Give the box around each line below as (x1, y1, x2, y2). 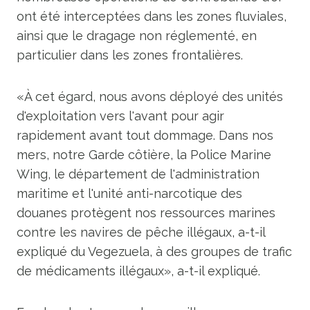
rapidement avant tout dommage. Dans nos (17, 128, 273, 143)
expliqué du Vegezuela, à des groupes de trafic (17, 244, 292, 259)
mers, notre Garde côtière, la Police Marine (17, 147, 271, 162)
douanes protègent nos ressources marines (17, 206, 275, 220)
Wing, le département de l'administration (17, 167, 259, 181)
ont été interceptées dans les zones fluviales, (17, 9, 286, 24)
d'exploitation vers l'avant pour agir (17, 109, 224, 123)
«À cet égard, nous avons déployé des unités (17, 89, 283, 104)
